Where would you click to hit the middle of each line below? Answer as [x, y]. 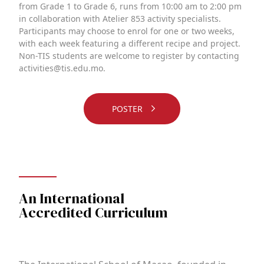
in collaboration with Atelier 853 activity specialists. [120, 18]
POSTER [128, 108]
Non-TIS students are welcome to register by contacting [129, 55]
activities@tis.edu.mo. [62, 68]
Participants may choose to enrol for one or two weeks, [127, 31]
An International [72, 198]
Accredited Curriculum [93, 212]
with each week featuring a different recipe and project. [130, 43]
